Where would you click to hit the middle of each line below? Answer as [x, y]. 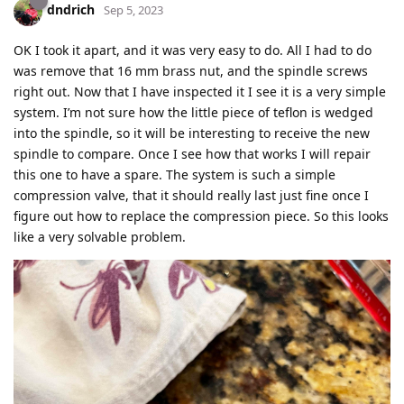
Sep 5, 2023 [133, 10]
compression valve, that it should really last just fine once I [191, 195]
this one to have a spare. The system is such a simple [174, 174]
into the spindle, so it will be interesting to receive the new [192, 133]
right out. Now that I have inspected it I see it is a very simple [200, 91]
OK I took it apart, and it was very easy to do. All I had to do [193, 50]
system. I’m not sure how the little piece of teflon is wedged [193, 112]
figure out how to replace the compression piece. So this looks [201, 216]
